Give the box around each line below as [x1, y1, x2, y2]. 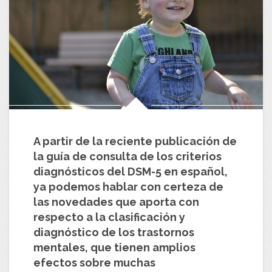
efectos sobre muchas [33, 256, 155, 269]
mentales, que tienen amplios [33, 240, 195, 254]
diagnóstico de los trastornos [33, 225, 194, 239]
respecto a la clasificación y [33, 210, 185, 223]
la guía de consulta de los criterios [33, 149, 222, 163]
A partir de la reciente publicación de [33, 134, 237, 148]
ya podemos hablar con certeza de [33, 180, 223, 193]
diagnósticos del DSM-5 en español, [33, 165, 228, 178]
